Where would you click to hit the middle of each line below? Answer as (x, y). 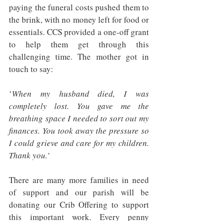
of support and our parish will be (79, 192)
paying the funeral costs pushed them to (79, 7)
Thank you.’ (29, 155)
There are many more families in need (79, 180)
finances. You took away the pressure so (79, 130)
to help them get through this (79, 44)
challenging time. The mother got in (79, 56)
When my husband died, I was (80, 93)
